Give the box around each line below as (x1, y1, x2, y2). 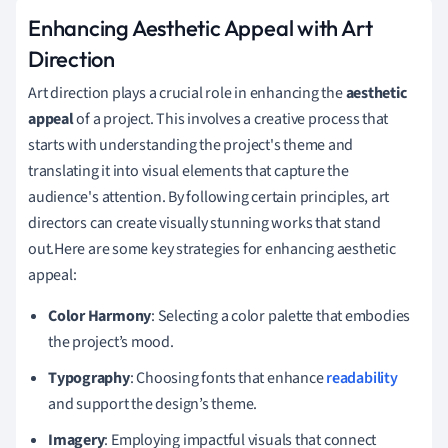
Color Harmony (48, 304, 152, 327)
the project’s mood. (48, 330, 174, 353)
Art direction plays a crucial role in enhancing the (28, 81, 346, 104)
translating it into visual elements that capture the (28, 159, 349, 182)
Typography (48, 366, 130, 389)
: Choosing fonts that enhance (129, 366, 327, 389)
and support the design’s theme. (48, 392, 258, 415)
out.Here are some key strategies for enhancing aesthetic (28, 237, 396, 260)
